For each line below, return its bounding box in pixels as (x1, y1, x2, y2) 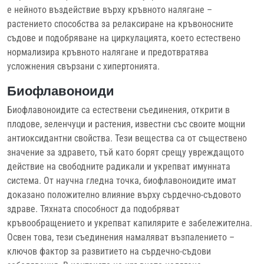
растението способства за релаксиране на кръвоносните (7, 18, 233, 29)
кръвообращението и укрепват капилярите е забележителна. (7, 217, 252, 229)
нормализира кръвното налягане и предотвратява (7, 46, 209, 58)
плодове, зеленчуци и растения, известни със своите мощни (7, 118, 245, 130)
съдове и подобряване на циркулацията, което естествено (7, 32, 240, 44)
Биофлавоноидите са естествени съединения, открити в (7, 104, 230, 115)
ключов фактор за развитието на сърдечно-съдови (7, 245, 211, 257)
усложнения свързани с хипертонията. (7, 60, 160, 72)
